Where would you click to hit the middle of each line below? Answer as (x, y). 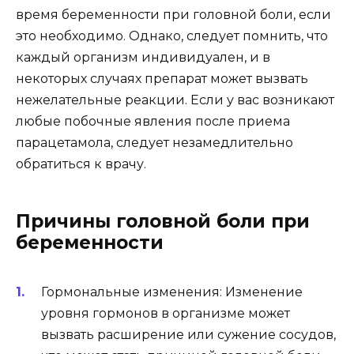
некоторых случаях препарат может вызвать (162, 78)
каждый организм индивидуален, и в (143, 57)
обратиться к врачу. (81, 164)
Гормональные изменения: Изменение (172, 292)
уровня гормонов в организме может (166, 313)
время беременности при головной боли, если (173, 14)
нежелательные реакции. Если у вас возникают (175, 100)
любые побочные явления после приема (153, 121)
